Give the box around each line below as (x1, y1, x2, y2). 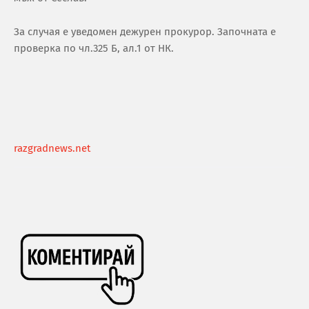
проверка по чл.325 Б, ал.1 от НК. (14, 42, 174, 55)
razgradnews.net (14, 142, 90, 155)
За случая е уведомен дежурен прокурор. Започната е (14, 26, 276, 39)
